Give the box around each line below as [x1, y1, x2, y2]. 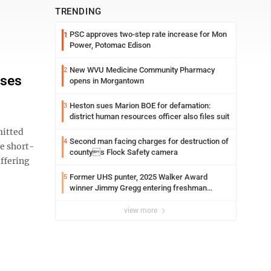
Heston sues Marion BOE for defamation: [70, 101, 211, 110]
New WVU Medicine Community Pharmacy [70, 65, 215, 74]
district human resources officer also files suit [70, 112, 229, 121]
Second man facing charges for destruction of [70, 137, 229, 146]
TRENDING [55, 6, 102, 17]
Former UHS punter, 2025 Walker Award [70, 172, 207, 181]
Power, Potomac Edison [70, 41, 151, 50]
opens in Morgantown [70, 76, 144, 85]
